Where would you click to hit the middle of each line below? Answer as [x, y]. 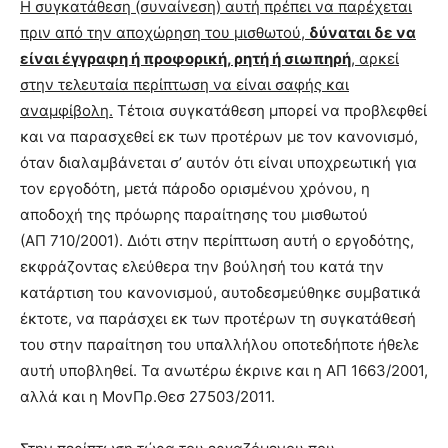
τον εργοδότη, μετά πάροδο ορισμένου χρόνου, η [195, 189]
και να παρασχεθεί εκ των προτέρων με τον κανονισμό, [219, 137]
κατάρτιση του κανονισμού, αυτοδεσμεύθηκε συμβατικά [220, 293]
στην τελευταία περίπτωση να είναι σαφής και [184, 85]
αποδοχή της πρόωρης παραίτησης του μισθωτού [194, 215]
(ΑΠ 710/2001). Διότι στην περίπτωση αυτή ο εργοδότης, [217, 241]
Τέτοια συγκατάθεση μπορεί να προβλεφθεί [270, 111]
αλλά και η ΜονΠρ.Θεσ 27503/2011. [147, 397]
